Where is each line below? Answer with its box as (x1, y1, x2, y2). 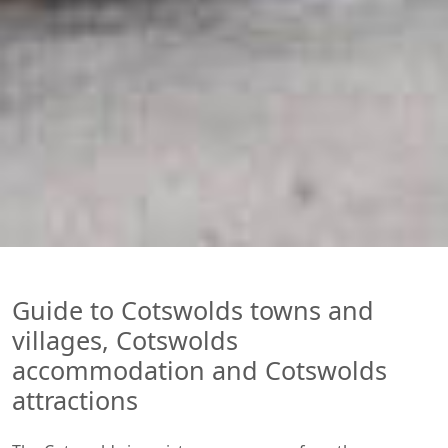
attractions (12, 383, 138, 418)
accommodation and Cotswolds (12, 353, 387, 388)
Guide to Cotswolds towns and (12, 293, 374, 328)
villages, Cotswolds (12, 323, 238, 358)
